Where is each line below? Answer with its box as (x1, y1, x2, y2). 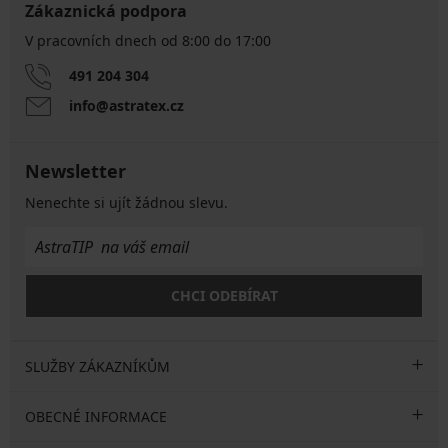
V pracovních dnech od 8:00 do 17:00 (25, 30, 271, 50)
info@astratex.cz (69, 95, 184, 115)
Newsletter (25, 158, 126, 183)
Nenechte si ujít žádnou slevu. (25, 192, 228, 212)
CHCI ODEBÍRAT (170, 285, 278, 305)
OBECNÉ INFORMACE (25, 406, 167, 426)
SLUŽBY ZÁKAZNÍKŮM (25, 356, 170, 376)
